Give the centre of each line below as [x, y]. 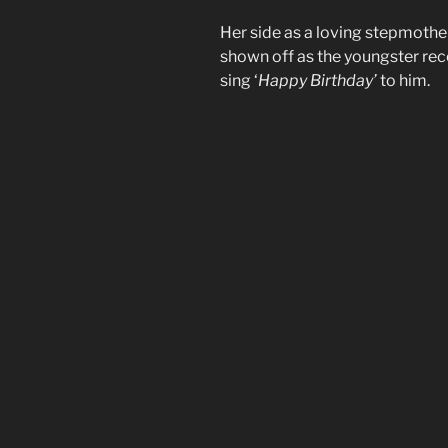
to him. [403, 81]
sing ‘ [239, 81]
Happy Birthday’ [317, 81]
